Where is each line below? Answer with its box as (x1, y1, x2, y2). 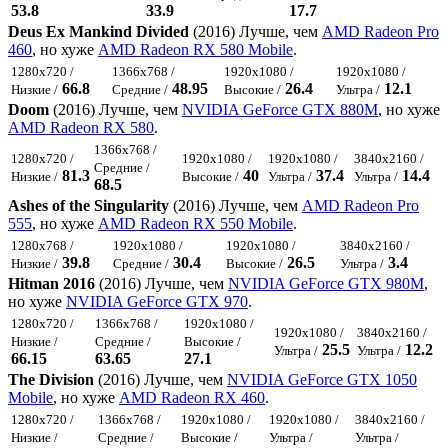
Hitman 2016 (8, 275, 95, 293)
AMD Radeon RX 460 (119, 389, 265, 407)
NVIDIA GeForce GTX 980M (228, 275, 424, 293)
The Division (8, 371, 94, 389)
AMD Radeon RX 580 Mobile (98, 41, 293, 59)
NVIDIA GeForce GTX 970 (66, 293, 248, 311)
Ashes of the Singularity (8, 197, 169, 215)
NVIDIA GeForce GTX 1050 (227, 371, 417, 389)
